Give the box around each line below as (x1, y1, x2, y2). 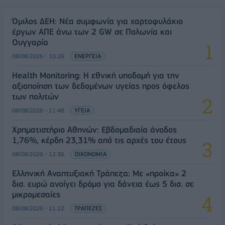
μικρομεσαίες (12, 189, 60, 200)
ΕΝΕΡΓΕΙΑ (74, 52, 101, 60)
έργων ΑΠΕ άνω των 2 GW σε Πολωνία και (12, 27, 172, 37)
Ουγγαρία (12, 37, 48, 48)
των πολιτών (12, 91, 59, 102)
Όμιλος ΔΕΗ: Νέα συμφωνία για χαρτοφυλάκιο (12, 16, 183, 27)
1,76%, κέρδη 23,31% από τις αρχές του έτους (12, 135, 186, 146)
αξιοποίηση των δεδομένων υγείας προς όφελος (12, 81, 189, 91)
